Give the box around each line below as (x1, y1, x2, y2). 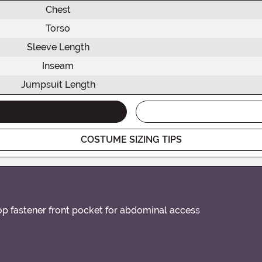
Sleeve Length (26, 41, 89, 53)
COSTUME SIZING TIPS (80, 133, 182, 145)
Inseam (42, 60, 74, 71)
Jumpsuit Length (20, 78, 95, 90)
